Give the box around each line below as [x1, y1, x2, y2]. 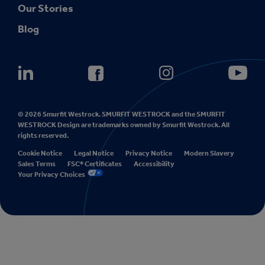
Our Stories [18, 1, 73, 15]
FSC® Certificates [67, 159, 122, 168]
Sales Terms [18, 159, 56, 168]
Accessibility [134, 159, 174, 168]
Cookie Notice [18, 148, 62, 157]
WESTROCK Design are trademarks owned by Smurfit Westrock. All [18, 120, 230, 129]
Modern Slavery [184, 148, 234, 157]
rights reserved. [18, 131, 69, 140]
